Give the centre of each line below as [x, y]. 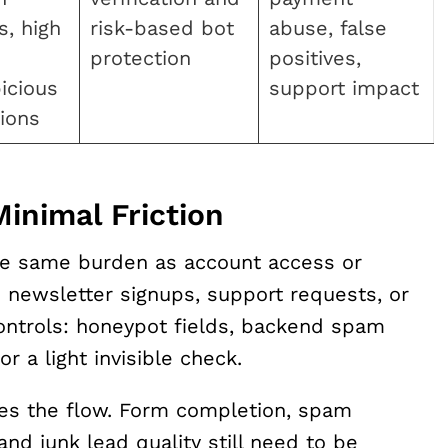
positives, [315, 57]
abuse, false [328, 27]
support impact [344, 87]
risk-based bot [162, 27]
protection [140, 57]
